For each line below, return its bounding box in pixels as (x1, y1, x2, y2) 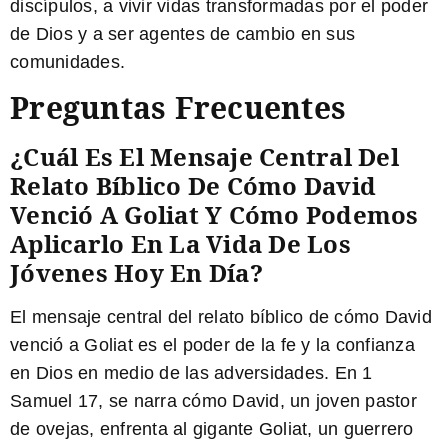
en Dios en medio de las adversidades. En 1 (10, 363, 373, 384)
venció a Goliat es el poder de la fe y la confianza (10, 335, 415, 356)
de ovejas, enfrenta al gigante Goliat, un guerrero (10, 419, 414, 440)
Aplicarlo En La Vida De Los (10, 227, 351, 261)
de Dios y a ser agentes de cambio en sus (10, 23, 355, 44)
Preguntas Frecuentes (10, 87, 346, 129)
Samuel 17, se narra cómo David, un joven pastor (10, 391, 417, 412)
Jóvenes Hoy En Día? (10, 256, 263, 290)
